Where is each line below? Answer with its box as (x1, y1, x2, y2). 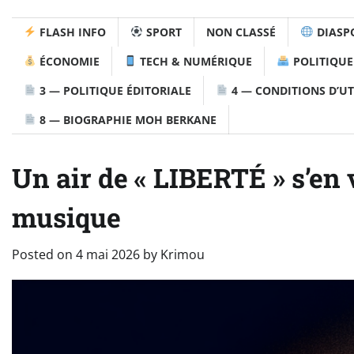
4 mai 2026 (76, 245, 140, 263)
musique (12, 199, 121, 235)
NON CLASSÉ (206, 24, 277, 40)
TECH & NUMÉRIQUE (137, 53, 253, 69)
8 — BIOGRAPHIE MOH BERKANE (36, 111, 217, 127)
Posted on (12, 245, 76, 263)
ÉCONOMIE (36, 53, 100, 69)
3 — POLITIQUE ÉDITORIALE (36, 82, 192, 98)
